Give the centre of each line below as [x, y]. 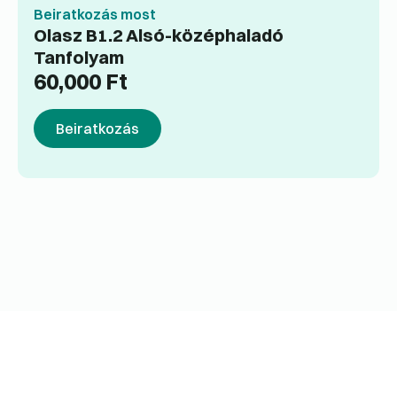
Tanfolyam [79, 58]
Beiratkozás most [95, 15]
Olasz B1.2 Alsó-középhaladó [159, 35]
